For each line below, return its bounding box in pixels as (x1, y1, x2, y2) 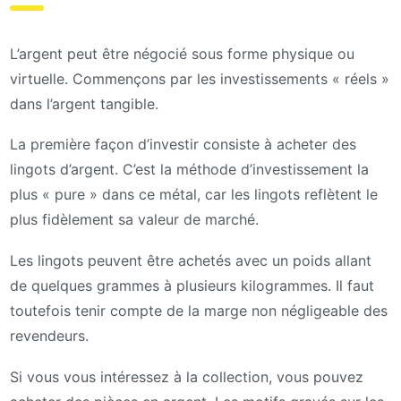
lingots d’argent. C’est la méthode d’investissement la (10, 160, 369, 179)
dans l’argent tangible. (10, 94, 158, 113)
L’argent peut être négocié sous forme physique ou (10, 44, 354, 63)
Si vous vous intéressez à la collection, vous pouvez (10, 367, 363, 386)
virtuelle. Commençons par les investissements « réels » (10, 69, 389, 88)
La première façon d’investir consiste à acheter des (10, 135, 356, 154)
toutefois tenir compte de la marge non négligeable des (10, 302, 388, 320)
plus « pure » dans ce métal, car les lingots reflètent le (10, 185, 378, 204)
